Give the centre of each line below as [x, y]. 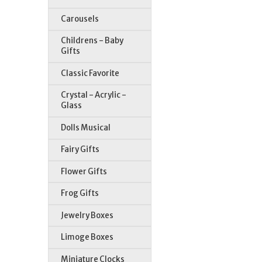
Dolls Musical [86, 127]
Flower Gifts [84, 171]
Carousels [80, 19]
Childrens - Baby [92, 41]
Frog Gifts [80, 194]
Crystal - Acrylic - [94, 95]
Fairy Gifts [80, 150]
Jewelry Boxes [87, 215]
